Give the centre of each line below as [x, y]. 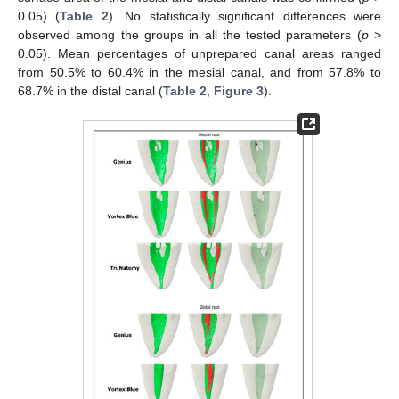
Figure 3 [239, 91]
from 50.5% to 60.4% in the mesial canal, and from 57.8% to [199, 72]
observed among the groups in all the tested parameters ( [190, 35]
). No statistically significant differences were [245, 16]
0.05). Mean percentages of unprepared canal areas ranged [199, 53]
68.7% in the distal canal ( [90, 91]
